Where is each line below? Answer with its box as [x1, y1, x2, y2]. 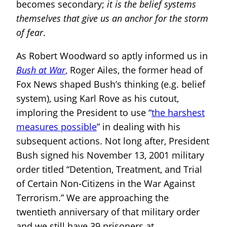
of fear [16, 26, 43, 39]
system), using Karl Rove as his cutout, [16, 92, 179, 104]
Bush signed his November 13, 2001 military [16, 148, 204, 161]
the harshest [152, 106, 205, 119]
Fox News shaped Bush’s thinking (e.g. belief [16, 78, 205, 90]
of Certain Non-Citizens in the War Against [16, 177, 195, 190]
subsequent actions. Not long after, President [16, 134, 209, 147]
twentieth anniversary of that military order [16, 205, 200, 218]
